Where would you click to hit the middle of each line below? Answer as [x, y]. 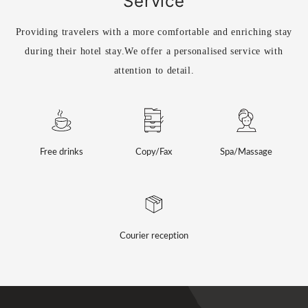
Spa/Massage [246, 152]
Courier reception [154, 235]
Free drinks [62, 152]
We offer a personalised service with [204, 52]
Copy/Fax [154, 152]
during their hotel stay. [75, 52]
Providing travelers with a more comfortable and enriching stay [154, 32]
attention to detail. [154, 71]
